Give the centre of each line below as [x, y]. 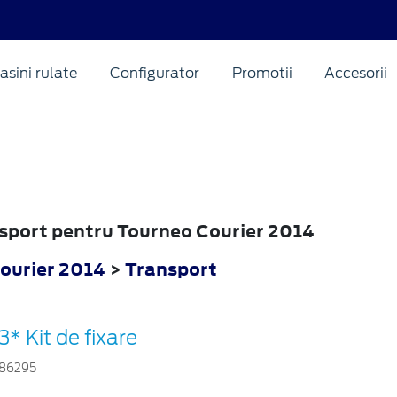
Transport [171, 269]
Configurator [154, 73]
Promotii [262, 73]
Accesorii [356, 73]
